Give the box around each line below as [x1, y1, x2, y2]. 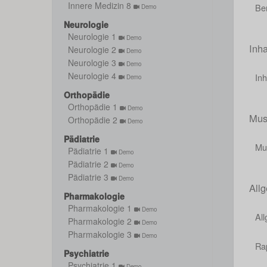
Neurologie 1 [68, 30, 119, 42]
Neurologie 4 [68, 70, 119, 82]
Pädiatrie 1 [68, 145, 111, 157]
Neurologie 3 [68, 57, 119, 69]
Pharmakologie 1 [68, 202, 134, 214]
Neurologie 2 [68, 44, 119, 55]
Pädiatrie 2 [68, 158, 111, 170]
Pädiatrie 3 [68, 171, 111, 183]
